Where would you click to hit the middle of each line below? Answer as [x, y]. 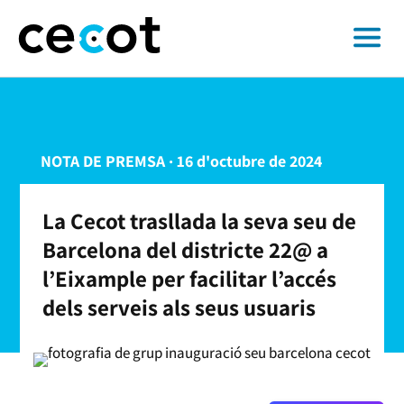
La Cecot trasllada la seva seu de [200, 220]
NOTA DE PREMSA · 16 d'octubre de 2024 [181, 161]
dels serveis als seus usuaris [179, 307]
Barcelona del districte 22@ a [186, 249]
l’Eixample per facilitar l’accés [190, 278]
